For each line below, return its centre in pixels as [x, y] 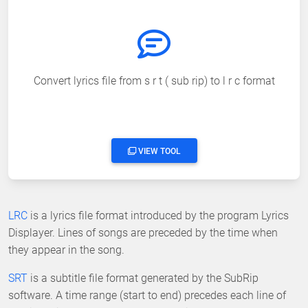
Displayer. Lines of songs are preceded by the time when [143, 232]
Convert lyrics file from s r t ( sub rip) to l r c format [154, 80]
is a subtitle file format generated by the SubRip [143, 278]
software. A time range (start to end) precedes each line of [147, 295]
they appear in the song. [66, 250]
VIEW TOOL [158, 151]
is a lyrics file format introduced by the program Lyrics [158, 215]
